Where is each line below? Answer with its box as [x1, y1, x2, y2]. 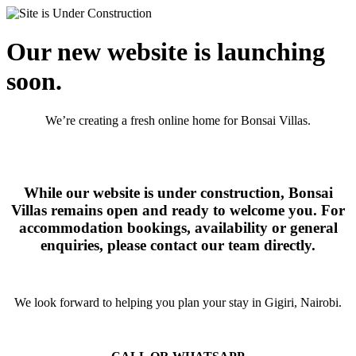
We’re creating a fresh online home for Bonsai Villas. [45, 113, 311, 127]
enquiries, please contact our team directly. [41, 236, 315, 253]
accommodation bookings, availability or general [18, 219, 338, 236]
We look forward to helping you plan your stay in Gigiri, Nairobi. [14, 296, 342, 310]
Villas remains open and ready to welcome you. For [11, 201, 345, 219]
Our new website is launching [6, 37, 325, 67]
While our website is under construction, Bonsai [23, 184, 333, 201]
